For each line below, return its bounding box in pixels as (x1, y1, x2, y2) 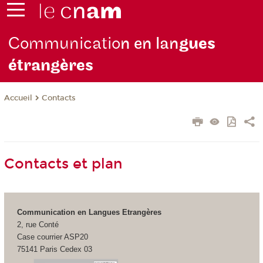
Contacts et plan (4, 156, 123, 173)
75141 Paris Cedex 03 (16, 244, 92, 254)
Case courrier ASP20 (16, 232, 88, 241)
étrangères (8, 55, 94, 76)
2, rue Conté (16, 220, 59, 229)
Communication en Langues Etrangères (16, 207, 161, 217)
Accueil (4, 93, 32, 103)
